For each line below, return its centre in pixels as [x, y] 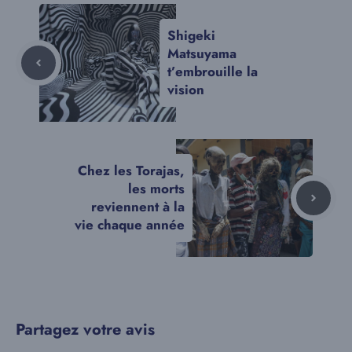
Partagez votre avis [85, 329]
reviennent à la [138, 206]
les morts [156, 188]
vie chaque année [130, 224]
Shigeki [191, 35]
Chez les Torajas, [131, 170]
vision [186, 89]
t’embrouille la [213, 71]
